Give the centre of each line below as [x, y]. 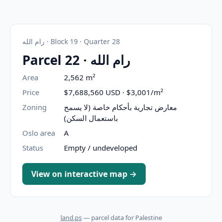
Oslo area [39, 133]
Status [33, 148]
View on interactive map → [84, 174]
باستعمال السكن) [91, 118]
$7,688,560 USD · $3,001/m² [113, 92]
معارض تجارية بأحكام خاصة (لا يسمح [120, 107]
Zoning [34, 107]
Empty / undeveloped [101, 148]
